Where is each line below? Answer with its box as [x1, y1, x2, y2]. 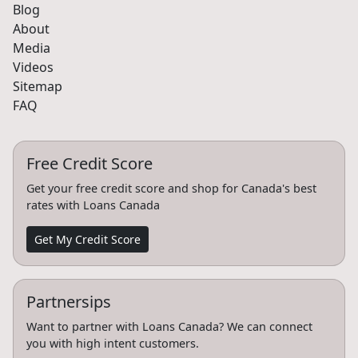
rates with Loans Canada [26, 197, 160, 213]
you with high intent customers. [26, 335, 199, 351]
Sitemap [13, 77, 62, 95]
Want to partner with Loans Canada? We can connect [26, 318, 312, 334]
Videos [13, 58, 54, 76]
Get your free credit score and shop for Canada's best [26, 180, 316, 196]
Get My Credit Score [34, 231, 141, 247]
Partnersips [26, 290, 111, 312]
